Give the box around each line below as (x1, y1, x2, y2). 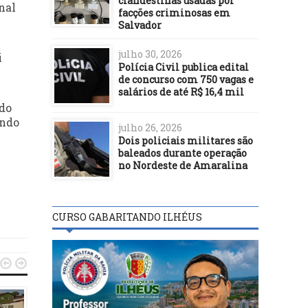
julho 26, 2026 (118, 120, 182, 134)
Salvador (118, 18, 162, 32)
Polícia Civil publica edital (118, 60, 249, 74)
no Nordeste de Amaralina (118, 158, 247, 172)
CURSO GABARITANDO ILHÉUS (52, 210, 202, 223)
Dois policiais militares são (118, 133, 253, 147)
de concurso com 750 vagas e (118, 72, 254, 86)
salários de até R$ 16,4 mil (118, 85, 244, 98)
